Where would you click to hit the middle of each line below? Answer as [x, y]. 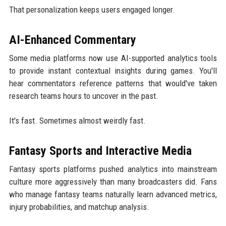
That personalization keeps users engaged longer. [92, 9]
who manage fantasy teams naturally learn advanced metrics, [113, 194]
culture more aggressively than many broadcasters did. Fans [113, 181]
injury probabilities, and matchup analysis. [79, 207]
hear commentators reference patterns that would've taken [113, 83]
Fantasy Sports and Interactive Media [100, 151]
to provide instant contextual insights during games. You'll [113, 70]
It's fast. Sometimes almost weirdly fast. [77, 120]
